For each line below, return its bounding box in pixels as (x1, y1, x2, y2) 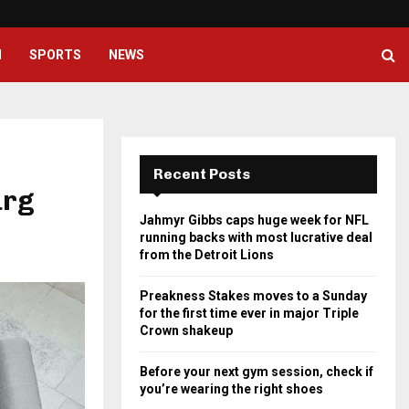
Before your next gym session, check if (140, 364, 373, 379)
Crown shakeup (140, 323, 233, 338)
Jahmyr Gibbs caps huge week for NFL (140, 213, 369, 227)
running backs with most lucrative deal (140, 230, 372, 245)
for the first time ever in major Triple (140, 306, 359, 320)
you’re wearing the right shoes (140, 382, 323, 396)
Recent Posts (153, 165, 250, 183)
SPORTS (29, 47, 82, 62)
